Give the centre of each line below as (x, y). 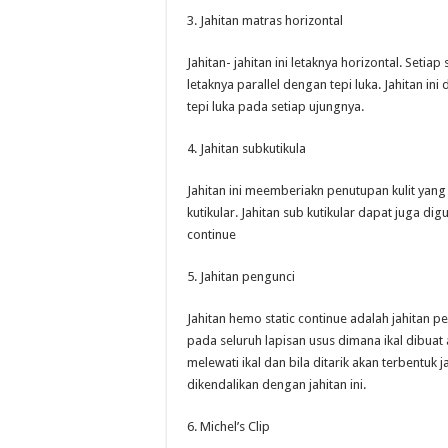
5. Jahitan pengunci (241, 276)
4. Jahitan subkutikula (246, 148)
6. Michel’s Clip (228, 426)
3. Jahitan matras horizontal (265, 20)
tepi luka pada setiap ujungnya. (275, 106)
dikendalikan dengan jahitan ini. (276, 384)
